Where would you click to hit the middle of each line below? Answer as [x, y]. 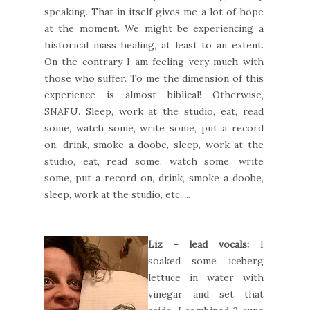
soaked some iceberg [206, 261]
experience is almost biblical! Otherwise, [154, 94]
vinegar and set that [206, 294]
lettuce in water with [206, 277]
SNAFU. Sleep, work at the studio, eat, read [154, 111]
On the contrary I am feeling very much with [154, 61]
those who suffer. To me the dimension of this [154, 78]
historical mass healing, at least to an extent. [154, 45]
